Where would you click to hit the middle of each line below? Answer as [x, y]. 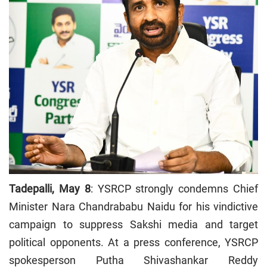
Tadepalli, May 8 [50, 188]
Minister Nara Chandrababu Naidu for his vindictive [133, 206]
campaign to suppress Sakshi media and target [133, 224]
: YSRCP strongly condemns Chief [174, 188]
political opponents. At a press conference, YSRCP [133, 242]
